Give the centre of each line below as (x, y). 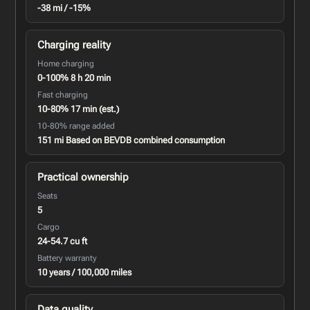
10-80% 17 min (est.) (79, 109)
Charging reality (74, 45)
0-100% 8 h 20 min (74, 77)
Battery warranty (67, 258)
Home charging (66, 63)
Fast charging (63, 94)
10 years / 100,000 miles (85, 272)
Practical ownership (83, 177)
